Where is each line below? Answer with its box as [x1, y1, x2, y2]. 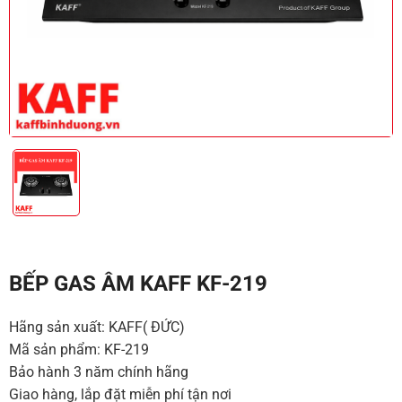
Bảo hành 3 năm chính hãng [8, 363, 188, 380]
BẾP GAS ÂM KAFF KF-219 [8, 270, 267, 296]
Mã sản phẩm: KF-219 [8, 340, 149, 358]
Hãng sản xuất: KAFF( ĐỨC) [8, 318, 185, 336]
